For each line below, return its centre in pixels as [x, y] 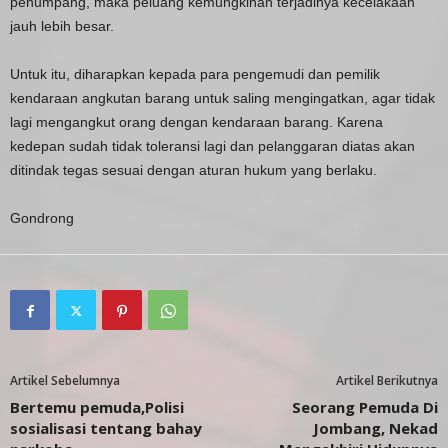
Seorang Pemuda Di [365, 407]
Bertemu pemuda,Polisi [97, 407]
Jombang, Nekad [375, 428]
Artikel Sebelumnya [65, 381]
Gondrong [42, 218]
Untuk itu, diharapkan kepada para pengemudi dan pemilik [195, 74]
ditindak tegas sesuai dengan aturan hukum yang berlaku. [193, 170]
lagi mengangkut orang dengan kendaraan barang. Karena [196, 122]
